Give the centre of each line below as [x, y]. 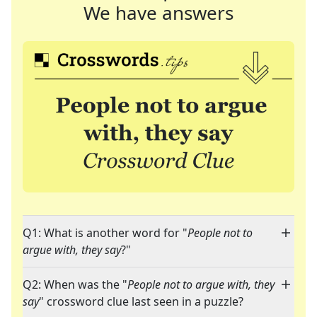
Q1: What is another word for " [105, 233]
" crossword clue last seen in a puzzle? [141, 302]
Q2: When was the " [75, 285]
